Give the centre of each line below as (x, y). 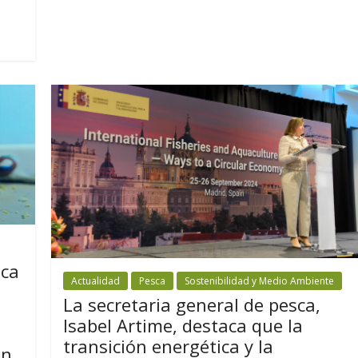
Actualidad (96, 280)
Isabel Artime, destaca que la (183, 325)
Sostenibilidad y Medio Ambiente (260, 280)
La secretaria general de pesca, (192, 304)
